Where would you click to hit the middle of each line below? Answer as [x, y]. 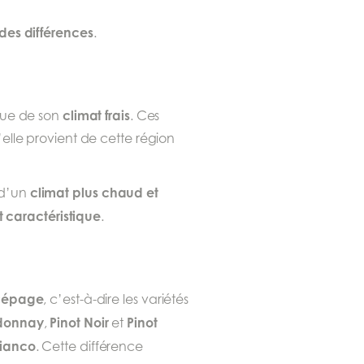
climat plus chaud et [94, 193]
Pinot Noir [79, 323]
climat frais [96, 116]
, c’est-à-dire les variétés [116, 300]
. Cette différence [89, 347]
